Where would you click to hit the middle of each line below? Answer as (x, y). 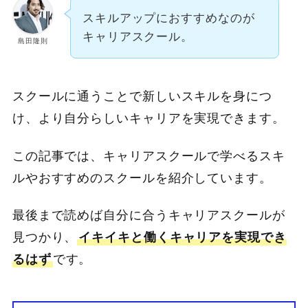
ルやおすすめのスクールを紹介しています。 (142, 178)
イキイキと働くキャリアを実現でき (183, 238)
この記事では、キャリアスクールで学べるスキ (148, 156)
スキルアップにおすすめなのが (168, 18)
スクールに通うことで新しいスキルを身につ (142, 97)
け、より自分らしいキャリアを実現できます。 (148, 119)
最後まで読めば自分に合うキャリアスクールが (148, 216)
